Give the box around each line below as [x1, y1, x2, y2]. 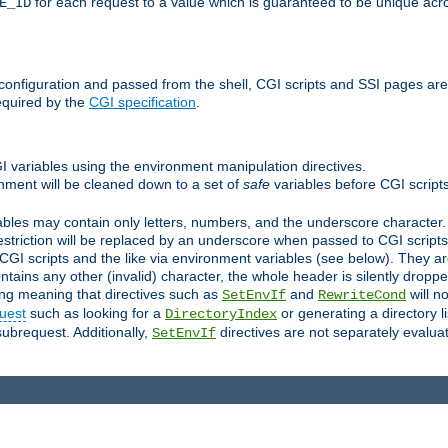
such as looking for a [26, 304, 165, 321]
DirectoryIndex [165, 305, 277, 322]
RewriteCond [318, 286, 406, 303]
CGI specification [89, 94, 196, 111]
